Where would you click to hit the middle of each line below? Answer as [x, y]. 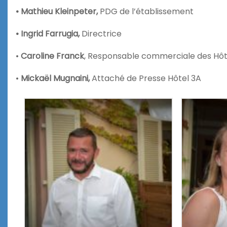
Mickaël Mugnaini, [56, 78]
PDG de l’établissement [147, 11]
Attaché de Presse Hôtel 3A [146, 78]
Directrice [101, 33]
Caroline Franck [52, 56]
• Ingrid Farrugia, [48, 33]
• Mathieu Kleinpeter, [58, 11]
